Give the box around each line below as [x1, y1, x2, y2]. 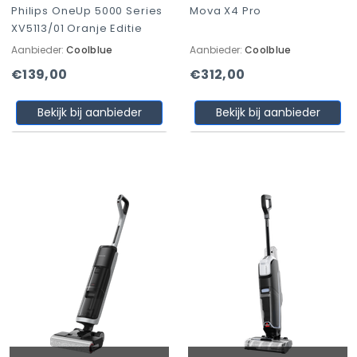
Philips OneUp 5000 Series [11, 3, 163, 18]
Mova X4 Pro [190, 3, 262, 18]
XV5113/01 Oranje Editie [11, 21, 143, 36]
